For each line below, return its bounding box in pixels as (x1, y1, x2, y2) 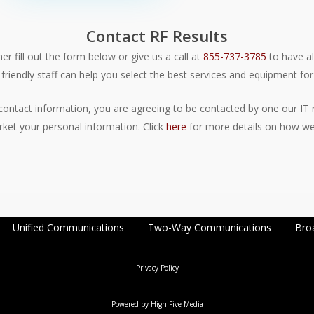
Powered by (111, 299, 151, 309)
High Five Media (150, 299, 203, 309)
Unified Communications (12, 221, 124, 234)
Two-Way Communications (147, 221, 271, 234)
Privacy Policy (135, 263, 179, 273)
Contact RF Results (86, 25, 228, 47)
